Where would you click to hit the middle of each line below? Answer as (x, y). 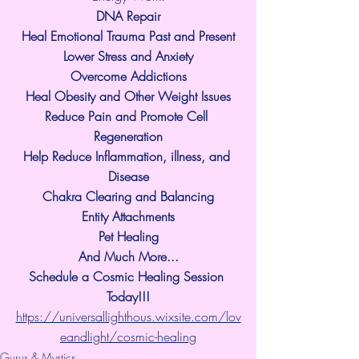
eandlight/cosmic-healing (128, 336)
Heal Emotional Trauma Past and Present (128, 36)
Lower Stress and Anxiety (128, 56)
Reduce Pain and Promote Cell (128, 116)
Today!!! (128, 296)
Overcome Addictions (128, 76)
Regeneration (128, 136)
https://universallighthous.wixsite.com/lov (128, 316)
